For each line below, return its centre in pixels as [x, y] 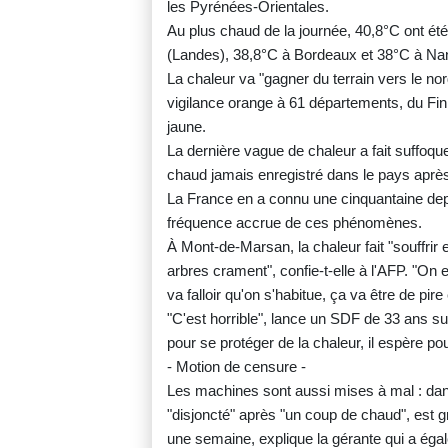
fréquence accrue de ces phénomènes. [294, 222]
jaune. [186, 126]
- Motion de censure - [236, 366]
